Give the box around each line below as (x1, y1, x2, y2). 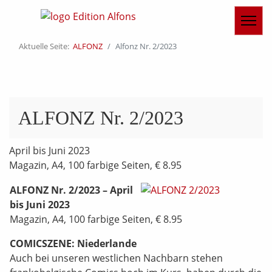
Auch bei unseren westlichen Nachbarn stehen (10, 251, 223, 265)
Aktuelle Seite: (19, 41, 73, 52)
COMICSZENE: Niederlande (10, 237, 137, 250)
